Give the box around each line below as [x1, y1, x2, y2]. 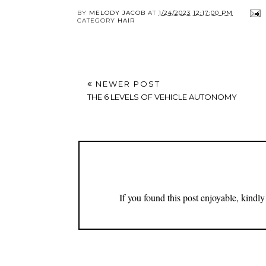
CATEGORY [77, 16, 118, 24]
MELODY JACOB [89, 8, 145, 17]
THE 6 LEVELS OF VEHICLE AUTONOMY [87, 91, 237, 102]
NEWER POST [93, 78, 160, 88]
